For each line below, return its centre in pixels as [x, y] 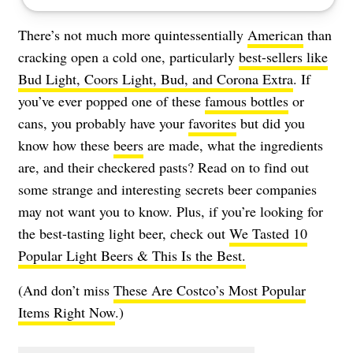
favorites [212, 123]
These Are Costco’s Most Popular [210, 290]
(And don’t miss [66, 290]
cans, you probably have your [103, 123]
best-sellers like [283, 56]
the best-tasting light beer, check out [124, 233]
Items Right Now [67, 312]
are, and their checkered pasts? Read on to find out [163, 167]
